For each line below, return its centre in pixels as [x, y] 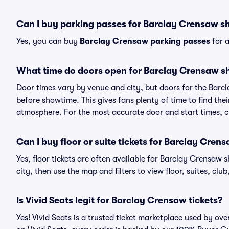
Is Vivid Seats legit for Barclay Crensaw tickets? [119, 200]
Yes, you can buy [48, 41]
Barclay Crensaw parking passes [145, 41]
